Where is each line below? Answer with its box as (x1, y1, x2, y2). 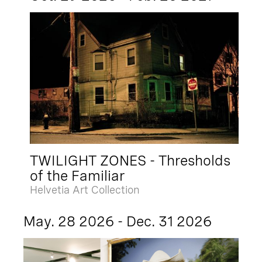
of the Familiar (30, 167, 125, 184)
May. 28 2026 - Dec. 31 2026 (23, 212, 212, 230)
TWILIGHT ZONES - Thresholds (30, 151, 231, 169)
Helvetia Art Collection (30, 183, 140, 196)
